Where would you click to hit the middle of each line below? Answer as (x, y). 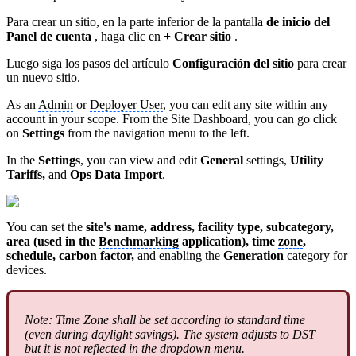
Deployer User (126, 104)
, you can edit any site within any (246, 104)
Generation (253, 255)
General (223, 160)
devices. (27, 270)
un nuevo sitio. (43, 77)
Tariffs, (27, 174)
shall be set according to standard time (207, 320)
